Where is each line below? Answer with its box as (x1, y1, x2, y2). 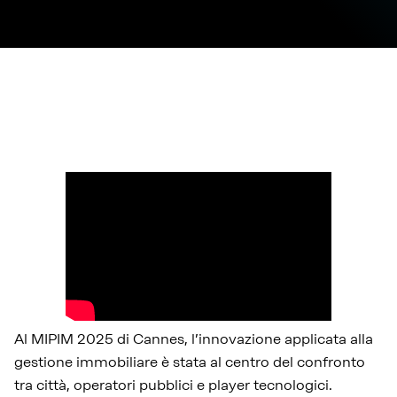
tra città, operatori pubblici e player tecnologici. (14, 377, 339, 393)
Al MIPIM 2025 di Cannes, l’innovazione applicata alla (14, 331, 373, 347)
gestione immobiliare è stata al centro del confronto (14, 354, 365, 370)
